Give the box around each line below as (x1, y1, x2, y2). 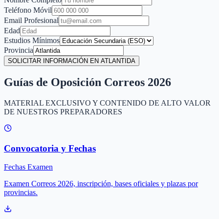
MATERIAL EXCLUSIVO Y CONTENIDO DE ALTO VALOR (4, 98, 211, 107)
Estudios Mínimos (4, 36, 60, 44)
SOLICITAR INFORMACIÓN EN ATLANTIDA (8, 57, 135, 65)
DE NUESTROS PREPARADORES (4, 107, 122, 116)
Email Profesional (4, 16, 59, 24)
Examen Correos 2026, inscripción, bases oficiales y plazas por (4, 179, 198, 188)
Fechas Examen (4, 163, 53, 172)
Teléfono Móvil (4, 5, 52, 14)
